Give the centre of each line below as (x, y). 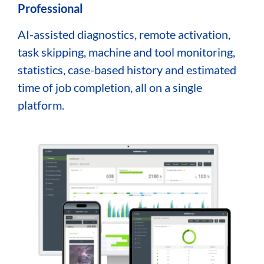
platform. (41, 105)
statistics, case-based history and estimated (127, 70)
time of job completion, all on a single (110, 88)
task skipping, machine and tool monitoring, (126, 52)
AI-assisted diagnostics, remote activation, (124, 34)
